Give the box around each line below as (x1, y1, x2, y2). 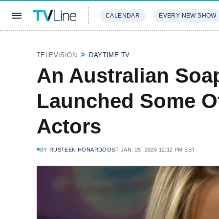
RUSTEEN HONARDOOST (49, 147, 119, 153)
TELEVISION (37, 51, 77, 59)
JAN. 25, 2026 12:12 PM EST (121, 147, 196, 153)
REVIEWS (152, 41, 183, 48)
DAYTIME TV (89, 51, 130, 59)
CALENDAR (106, 12, 140, 19)
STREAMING (100, 41, 140, 48)
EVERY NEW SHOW (159, 12, 217, 19)
